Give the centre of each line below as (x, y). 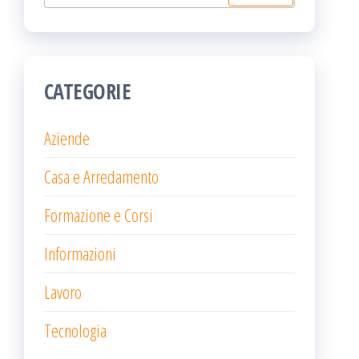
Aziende (67, 138)
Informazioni (80, 253)
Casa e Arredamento (101, 176)
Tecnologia (75, 330)
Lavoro (63, 292)
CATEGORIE (88, 91)
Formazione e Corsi (99, 215)
